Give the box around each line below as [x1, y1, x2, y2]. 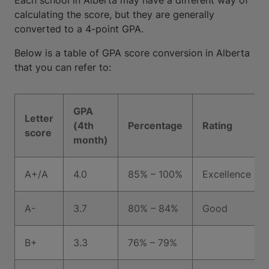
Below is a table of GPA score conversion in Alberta [14, 47, 250, 59]
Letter [25, 112, 53, 124]
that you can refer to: [14, 61, 111, 73]
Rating [202, 119, 232, 131]
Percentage [128, 119, 183, 131]
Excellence [202, 168, 251, 180]
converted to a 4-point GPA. [14, 23, 144, 35]
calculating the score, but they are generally [14, 8, 214, 20]
